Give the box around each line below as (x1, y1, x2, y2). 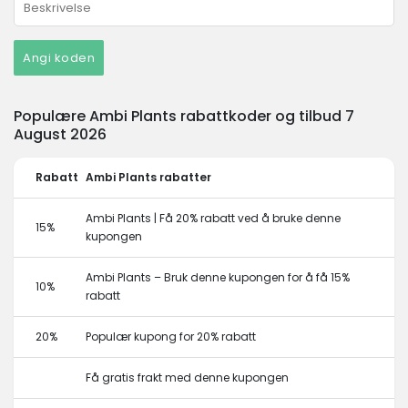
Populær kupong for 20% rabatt (86, 329, 256, 344)
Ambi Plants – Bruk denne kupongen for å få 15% (86, 270, 350, 285)
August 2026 (14, 124, 107, 145)
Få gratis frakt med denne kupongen (86, 370, 289, 385)
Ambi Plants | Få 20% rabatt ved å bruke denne (86, 210, 341, 226)
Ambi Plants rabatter (86, 169, 211, 185)
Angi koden (23, 49, 95, 66)
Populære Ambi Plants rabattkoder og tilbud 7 (14, 106, 354, 127)
